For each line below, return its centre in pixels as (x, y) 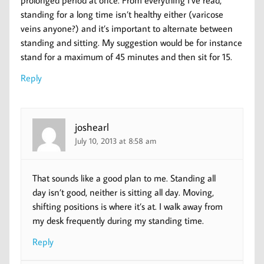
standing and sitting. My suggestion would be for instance (132, 43)
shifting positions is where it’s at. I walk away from (128, 206)
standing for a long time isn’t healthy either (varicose (122, 14)
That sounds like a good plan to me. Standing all (124, 178)
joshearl (92, 127)
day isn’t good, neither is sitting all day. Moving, (123, 192)
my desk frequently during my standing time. (118, 220)
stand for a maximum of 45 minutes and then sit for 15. (127, 57)
